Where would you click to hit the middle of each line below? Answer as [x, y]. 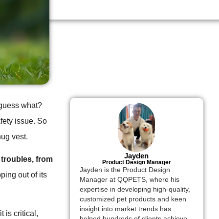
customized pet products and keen [133, 199]
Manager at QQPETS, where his [129, 180]
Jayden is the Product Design [125, 170]
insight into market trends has [125, 209]
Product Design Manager [136, 163]
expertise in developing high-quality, [135, 190]
